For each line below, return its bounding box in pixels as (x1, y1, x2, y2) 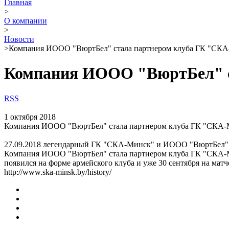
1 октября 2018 (4, 112, 56, 121)
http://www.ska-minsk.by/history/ (4, 167, 111, 176)
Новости (4, 35, 34, 43)
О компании (4, 16, 47, 25)
